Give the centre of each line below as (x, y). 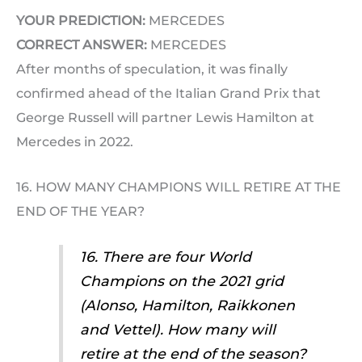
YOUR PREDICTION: (81, 21)
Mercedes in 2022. (75, 142)
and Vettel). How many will (177, 330)
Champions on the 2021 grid (181, 281)
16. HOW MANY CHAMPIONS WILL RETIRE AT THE (179, 187)
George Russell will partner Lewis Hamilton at (165, 118)
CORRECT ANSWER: (82, 45)
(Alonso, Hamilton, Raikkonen (187, 305)
